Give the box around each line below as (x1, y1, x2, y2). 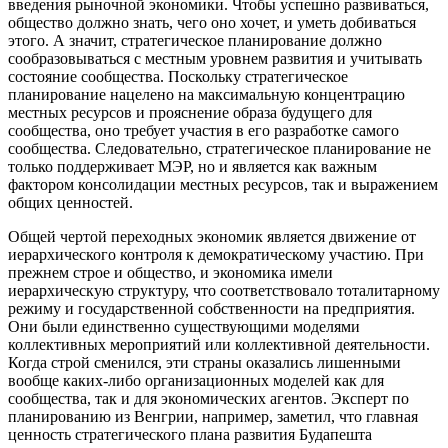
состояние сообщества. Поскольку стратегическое (8, 68, 348, 86)
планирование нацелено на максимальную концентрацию (8, 86, 405, 104)
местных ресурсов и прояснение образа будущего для (8, 104, 372, 122)
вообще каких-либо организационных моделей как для (8, 372, 384, 390)
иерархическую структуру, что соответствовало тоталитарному (8, 282, 440, 300)
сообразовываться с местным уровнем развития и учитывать (8, 50, 422, 68)
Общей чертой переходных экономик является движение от (8, 228, 416, 246)
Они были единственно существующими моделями (8, 318, 360, 336)
